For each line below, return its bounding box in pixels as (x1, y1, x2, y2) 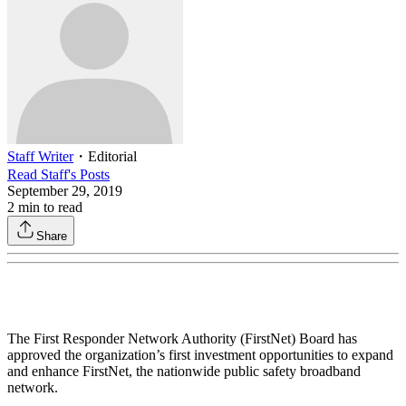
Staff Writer (7, 149, 73, 164)
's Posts (68, 167, 110, 182)
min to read (14, 199, 82, 215)
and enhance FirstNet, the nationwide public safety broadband (7, 363, 361, 379)
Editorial (88, 149, 137, 164)
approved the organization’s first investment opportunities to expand (7, 347, 393, 362)
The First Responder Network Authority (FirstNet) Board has (7, 331, 357, 346)
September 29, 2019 (7, 183, 122, 198)
